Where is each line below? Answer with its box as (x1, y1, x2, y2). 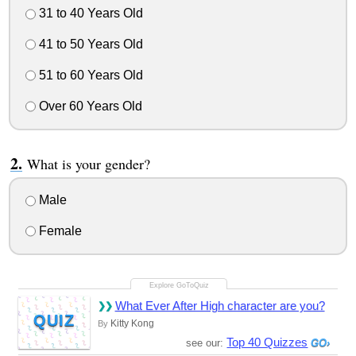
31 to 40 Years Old (35, 6, 143, 21)
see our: (186, 337, 227, 350)
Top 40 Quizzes (226, 335, 308, 350)
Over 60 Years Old (35, 99, 142, 113)
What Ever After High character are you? (114, 299, 325, 313)
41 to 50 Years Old (35, 37, 143, 52)
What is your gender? (26, 153, 150, 173)
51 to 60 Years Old (35, 68, 143, 82)
